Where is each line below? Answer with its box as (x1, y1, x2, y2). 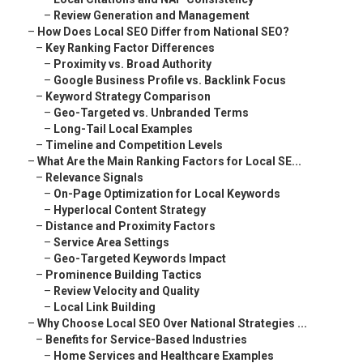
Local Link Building (53, 301, 156, 314)
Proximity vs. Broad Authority (53, 58, 211, 71)
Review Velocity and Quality (53, 284, 199, 298)
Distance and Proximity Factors (45, 220, 216, 233)
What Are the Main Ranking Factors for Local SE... (37, 155, 301, 169)
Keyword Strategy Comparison (45, 90, 211, 104)
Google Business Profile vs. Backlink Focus (53, 74, 286, 88)
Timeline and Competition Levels (45, 139, 223, 152)
